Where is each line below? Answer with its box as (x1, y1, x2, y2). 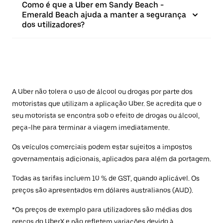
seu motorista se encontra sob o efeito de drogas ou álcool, (12, 111, 200, 120)
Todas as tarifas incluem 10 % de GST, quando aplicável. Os (12, 174, 200, 183)
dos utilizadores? (22, 20, 85, 30)
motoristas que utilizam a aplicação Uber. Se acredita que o (12, 100, 202, 108)
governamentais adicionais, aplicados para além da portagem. (12, 155, 211, 163)
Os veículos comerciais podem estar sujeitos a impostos (12, 143, 192, 151)
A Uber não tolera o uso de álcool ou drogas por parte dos (12, 88, 193, 96)
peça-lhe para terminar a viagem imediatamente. (12, 123, 170, 132)
